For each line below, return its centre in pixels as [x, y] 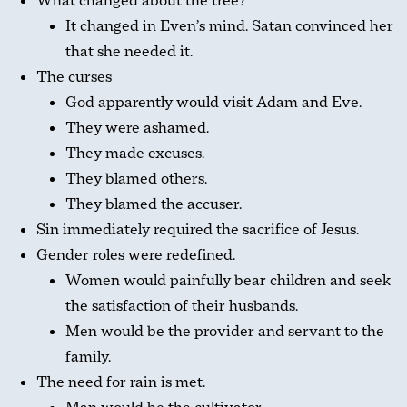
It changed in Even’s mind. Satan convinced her [229, 26]
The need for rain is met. [121, 382]
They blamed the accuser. [154, 204]
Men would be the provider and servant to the [225, 331]
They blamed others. [136, 179]
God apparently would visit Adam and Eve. [213, 102]
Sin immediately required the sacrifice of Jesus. [198, 229]
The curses [74, 77]
